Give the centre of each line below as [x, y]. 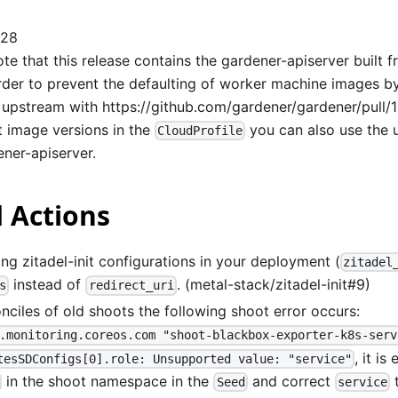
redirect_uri [131, 286]
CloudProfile [200, 131]
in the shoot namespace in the [108, 381]
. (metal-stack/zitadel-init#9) [273, 285]
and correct [291, 381]
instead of [48, 285]
